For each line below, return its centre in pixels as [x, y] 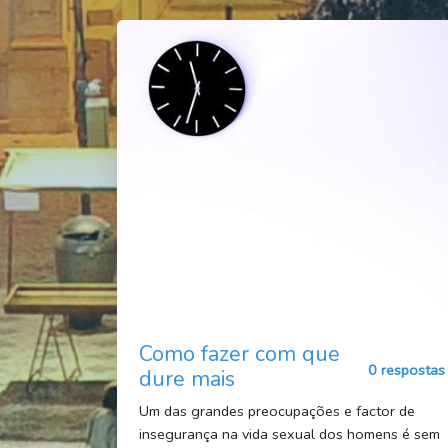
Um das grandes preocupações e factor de [276, 410]
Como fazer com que [239, 353]
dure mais [186, 378]
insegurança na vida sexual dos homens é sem [289, 433]
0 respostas [407, 370]
